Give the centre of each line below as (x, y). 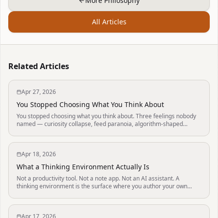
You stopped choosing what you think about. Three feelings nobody (106, 116)
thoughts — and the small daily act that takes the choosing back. (103, 132)
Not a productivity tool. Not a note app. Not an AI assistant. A (98, 178)
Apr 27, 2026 (39, 92)
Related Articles (39, 66)
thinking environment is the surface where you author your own (102, 186)
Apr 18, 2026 (39, 154)
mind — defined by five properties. (63, 194)
